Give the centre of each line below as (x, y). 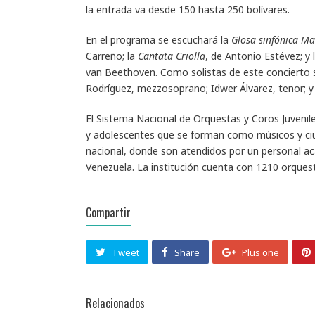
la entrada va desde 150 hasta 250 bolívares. (188, 9)
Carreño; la (112, 56)
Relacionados (115, 303)
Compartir (108, 212)
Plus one (260, 253)
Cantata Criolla (172, 56)
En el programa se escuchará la (159, 39)
